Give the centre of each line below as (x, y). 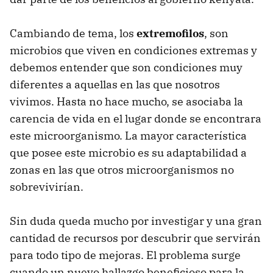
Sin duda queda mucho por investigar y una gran (136, 221)
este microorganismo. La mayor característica (128, 135)
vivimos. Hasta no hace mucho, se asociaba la (126, 101)
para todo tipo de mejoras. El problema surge (125, 255)
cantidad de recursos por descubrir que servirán (135, 238)
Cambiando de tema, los (73, 33)
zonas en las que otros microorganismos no (122, 169)
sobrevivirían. (47, 186)
